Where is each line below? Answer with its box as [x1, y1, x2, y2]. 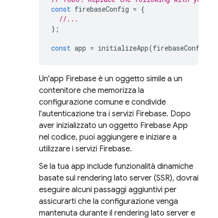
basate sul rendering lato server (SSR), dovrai [39, 173, 199, 183]
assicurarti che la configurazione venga [39, 197, 178, 206]
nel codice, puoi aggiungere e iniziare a [39, 132, 177, 142]
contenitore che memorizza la [39, 86, 144, 95]
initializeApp [98, 43, 148, 53]
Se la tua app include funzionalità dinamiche [39, 162, 193, 171]
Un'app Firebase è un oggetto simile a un [39, 74, 182, 84]
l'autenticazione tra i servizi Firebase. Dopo [39, 109, 191, 119]
